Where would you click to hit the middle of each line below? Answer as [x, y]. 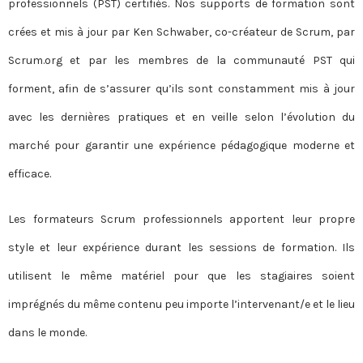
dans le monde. [49, 332]
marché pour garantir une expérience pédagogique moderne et [181, 145]
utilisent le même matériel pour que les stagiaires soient [181, 275]
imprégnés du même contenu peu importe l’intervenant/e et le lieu [181, 304]
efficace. [31, 173]
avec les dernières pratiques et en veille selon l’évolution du [181, 117]
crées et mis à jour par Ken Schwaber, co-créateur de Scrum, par [181, 32]
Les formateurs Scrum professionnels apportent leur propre [181, 219]
